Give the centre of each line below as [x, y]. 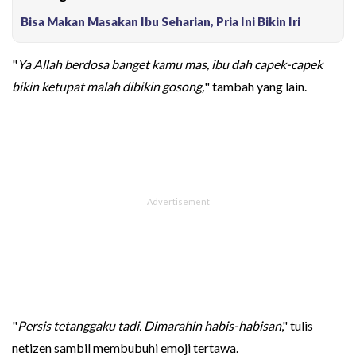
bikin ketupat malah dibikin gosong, [108, 87]
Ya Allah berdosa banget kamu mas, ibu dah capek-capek [170, 64]
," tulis [297, 326]
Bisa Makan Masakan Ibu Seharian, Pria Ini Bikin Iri [161, 22]
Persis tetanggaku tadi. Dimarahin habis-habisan [149, 326]
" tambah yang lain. [255, 87]
